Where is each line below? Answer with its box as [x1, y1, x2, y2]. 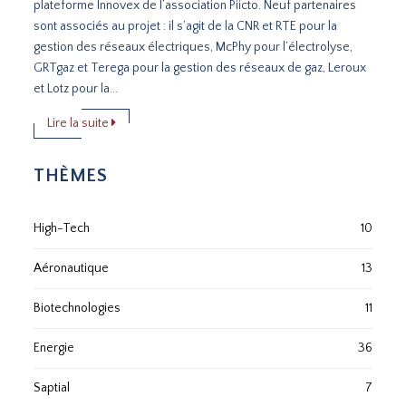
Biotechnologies [34, 300, 121, 315]
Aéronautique [34, 260, 110, 275]
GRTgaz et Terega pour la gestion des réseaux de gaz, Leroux [34, 60, 367, 75]
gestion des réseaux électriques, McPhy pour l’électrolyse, [34, 39, 353, 54]
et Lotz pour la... [34, 81, 119, 96]
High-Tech [34, 220, 91, 236]
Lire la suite [47, 115, 112, 130]
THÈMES [34, 165, 108, 186]
